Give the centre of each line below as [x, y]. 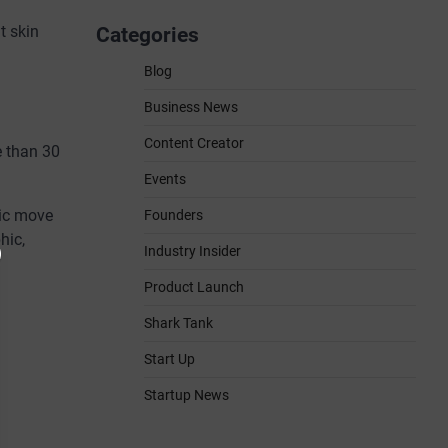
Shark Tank [178, 323]
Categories [147, 35]
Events [165, 179]
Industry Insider [192, 251]
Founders [173, 215]
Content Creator [194, 143]
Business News [191, 107]
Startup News [186, 395]
